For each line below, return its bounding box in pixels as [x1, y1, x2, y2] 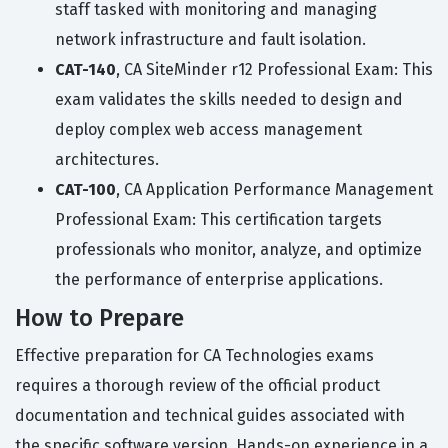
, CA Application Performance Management [116, 180, 433, 200]
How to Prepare [15, 304, 184, 333]
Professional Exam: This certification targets [55, 210, 382, 230]
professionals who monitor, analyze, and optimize [55, 240, 422, 260]
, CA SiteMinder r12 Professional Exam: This [116, 60, 433, 80]
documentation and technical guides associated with [15, 406, 405, 426]
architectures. [55, 150, 159, 170]
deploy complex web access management [55, 120, 362, 140]
